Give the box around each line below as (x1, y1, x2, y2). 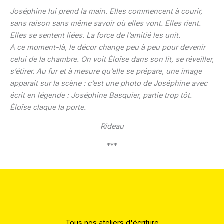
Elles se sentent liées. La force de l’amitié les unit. (10, 30, 180, 40)
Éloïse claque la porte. (10, 102, 86, 112)
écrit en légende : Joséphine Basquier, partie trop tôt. (10, 90, 192, 100)
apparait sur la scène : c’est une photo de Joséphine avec (10, 78, 207, 88)
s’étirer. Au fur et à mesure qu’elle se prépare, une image (10, 66, 202, 76)
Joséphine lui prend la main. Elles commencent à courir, (10, 6, 202, 16)
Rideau (100, 122, 124, 131)
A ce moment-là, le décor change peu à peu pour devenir (10, 42, 205, 52)
